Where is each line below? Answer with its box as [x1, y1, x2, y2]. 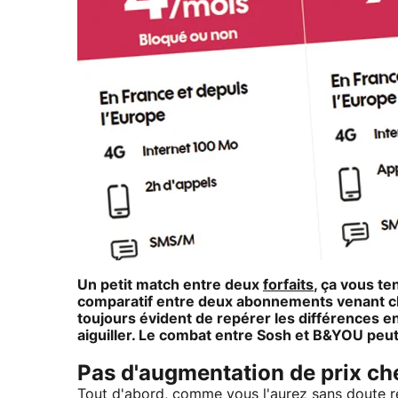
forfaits [263, 277, 314, 292]
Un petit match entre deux [77, 277, 263, 292]
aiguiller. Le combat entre [77, 328, 257, 343]
